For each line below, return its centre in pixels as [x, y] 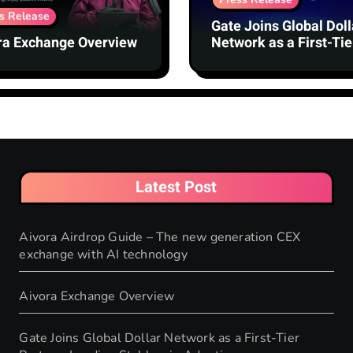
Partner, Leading [264, 60]
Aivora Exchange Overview [97, 297]
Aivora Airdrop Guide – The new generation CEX [160, 238]
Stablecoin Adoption [275, 76]
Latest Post [176, 188]
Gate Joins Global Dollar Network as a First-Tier [159, 338]
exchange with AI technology [103, 255]
